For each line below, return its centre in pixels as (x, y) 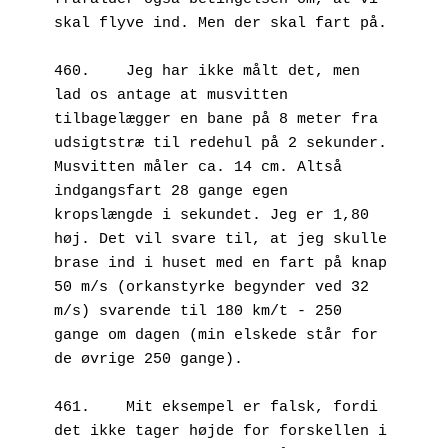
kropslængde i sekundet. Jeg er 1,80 (211, 215)
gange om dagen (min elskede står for (216, 335)
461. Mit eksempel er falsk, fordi (72, 407)
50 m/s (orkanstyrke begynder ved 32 (211, 287)
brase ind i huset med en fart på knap (220, 263)
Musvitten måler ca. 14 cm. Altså (198, 167)
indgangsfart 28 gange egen (171, 191)
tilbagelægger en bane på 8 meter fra (216, 119)
